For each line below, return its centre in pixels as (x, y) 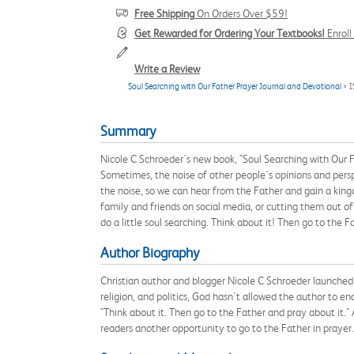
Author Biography (150, 253)
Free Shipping (164, 13)
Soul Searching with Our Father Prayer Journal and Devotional (235, 87)
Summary (128, 131)
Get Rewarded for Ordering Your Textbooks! (230, 33)
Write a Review (167, 69)
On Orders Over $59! (241, 13)
